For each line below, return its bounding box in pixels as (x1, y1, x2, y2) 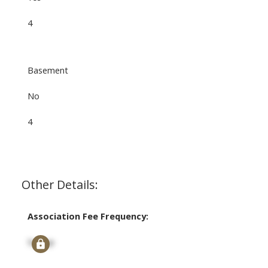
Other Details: (21, 176, 98, 193)
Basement (27, 64, 68, 77)
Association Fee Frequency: (27, 210, 148, 223)
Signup (27, 236, 54, 248)
